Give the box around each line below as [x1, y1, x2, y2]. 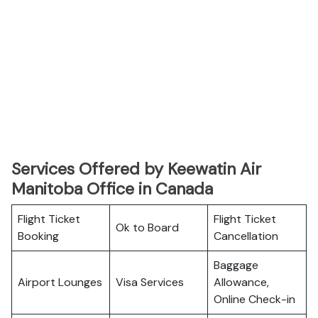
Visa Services [116, 275, 184, 290]
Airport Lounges [18, 275, 102, 290]
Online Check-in [214, 292, 295, 307]
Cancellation [214, 229, 278, 243]
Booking [18, 229, 59, 243]
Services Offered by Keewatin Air [11, 158, 261, 180]
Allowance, [214, 275, 269, 290]
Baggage [214, 258, 258, 273]
